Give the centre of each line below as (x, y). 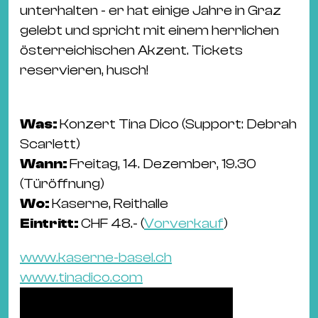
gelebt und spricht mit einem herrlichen (149, 31)
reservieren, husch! (84, 70)
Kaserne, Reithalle (110, 204)
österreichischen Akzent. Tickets (131, 50)
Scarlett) (50, 144)
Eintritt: (50, 224)
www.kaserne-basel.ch (96, 258)
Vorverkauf (184, 224)
